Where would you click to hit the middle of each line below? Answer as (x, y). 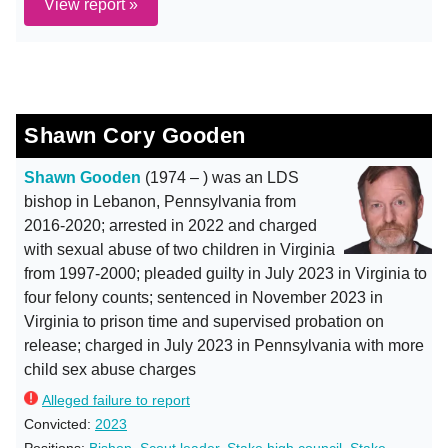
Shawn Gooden (82, 177)
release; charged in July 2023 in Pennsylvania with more (224, 345)
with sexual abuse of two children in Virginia (179, 249)
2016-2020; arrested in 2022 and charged (170, 225)
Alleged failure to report (116, 400)
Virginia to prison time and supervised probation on (204, 321)
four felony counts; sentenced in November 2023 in (203, 297)
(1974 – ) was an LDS (220, 177)
